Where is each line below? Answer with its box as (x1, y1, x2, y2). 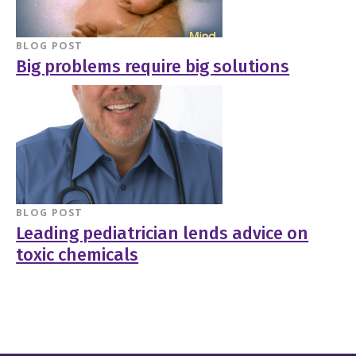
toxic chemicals (16, 244, 139, 265)
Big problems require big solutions (16, 56, 290, 78)
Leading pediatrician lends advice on (16, 222, 309, 244)
